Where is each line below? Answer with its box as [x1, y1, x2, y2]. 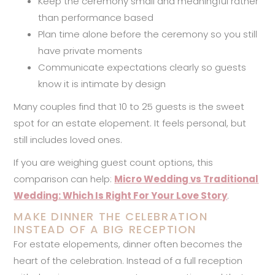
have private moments [38, 44, 143, 57]
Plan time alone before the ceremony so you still [38, 27, 258, 41]
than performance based [38, 10, 154, 24]
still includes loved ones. [14, 133, 123, 146]
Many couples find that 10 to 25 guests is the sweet [14, 99, 245, 113]
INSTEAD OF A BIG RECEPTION [14, 221, 196, 237]
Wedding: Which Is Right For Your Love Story [14, 188, 228, 202]
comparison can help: [14, 172, 115, 185]
